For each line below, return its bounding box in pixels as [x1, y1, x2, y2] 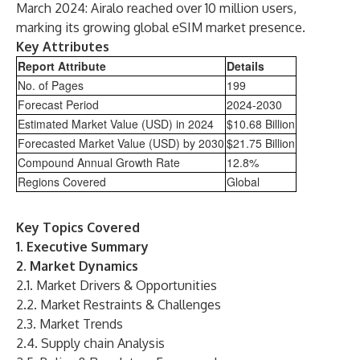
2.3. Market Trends [16, 316, 123, 332]
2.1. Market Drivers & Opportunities [16, 277, 217, 293]
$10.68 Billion [227, 116, 295, 132]
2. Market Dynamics [16, 258, 138, 274]
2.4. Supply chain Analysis [16, 335, 165, 351]
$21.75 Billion [227, 135, 295, 151]
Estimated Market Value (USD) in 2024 [18, 116, 214, 132]
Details [227, 58, 264, 74]
